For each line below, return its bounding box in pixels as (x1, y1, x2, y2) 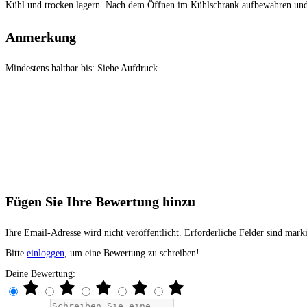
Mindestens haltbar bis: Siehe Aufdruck (5, 63, 158, 74)
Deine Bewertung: (5, 269, 75, 280)
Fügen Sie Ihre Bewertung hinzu (5, 193, 195, 209)
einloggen (27, 248, 64, 259)
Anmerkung (5, 29, 76, 45)
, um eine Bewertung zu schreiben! (64, 248, 199, 259)
